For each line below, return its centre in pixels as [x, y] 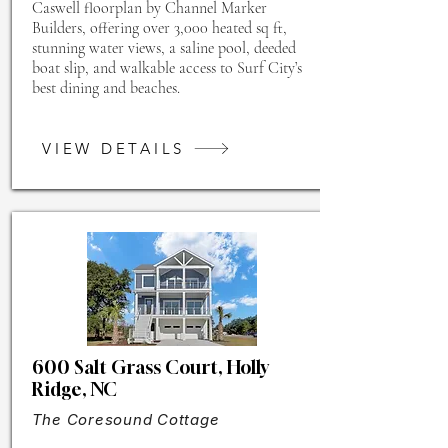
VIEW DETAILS [113, 148]
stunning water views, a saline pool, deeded [163, 48]
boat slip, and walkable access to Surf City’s [166, 68]
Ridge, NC [74, 389]
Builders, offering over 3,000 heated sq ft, [159, 28]
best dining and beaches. [105, 88]
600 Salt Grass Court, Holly [150, 367]
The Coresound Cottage [125, 419]
